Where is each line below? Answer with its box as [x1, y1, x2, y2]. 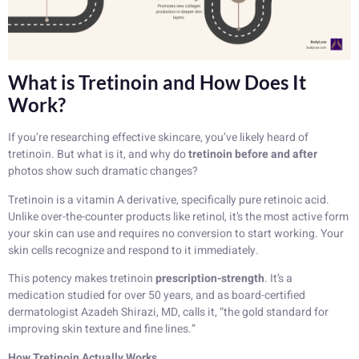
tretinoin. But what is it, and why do [8, 146, 188, 163]
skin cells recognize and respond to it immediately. [8, 241, 259, 259]
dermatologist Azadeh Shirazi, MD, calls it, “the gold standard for [8, 304, 329, 321]
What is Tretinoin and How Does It [8, 71, 306, 95]
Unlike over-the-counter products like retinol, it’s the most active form [8, 208, 349, 225]
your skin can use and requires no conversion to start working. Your [8, 224, 344, 242]
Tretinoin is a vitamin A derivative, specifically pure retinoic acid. [8, 191, 329, 208]
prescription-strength [155, 270, 264, 288]
